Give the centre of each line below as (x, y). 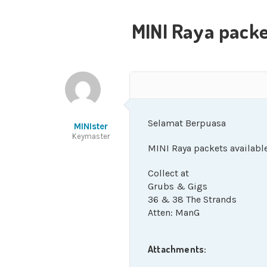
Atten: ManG (174, 212)
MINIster (91, 126)
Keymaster (91, 136)
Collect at (168, 173)
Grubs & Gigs (178, 186)
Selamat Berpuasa (187, 123)
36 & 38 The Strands (192, 199)
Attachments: (177, 249)
